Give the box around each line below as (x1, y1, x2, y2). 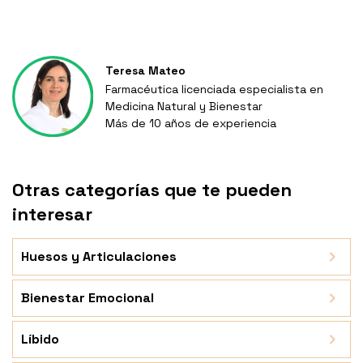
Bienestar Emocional (21, 289, 154, 307)
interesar (12, 203, 92, 226)
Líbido (21, 331, 59, 348)
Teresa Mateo (105, 63, 186, 79)
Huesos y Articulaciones (21, 248, 177, 266)
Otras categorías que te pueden (12, 178, 292, 202)
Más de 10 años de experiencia (105, 116, 276, 131)
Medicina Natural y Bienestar (105, 99, 263, 114)
